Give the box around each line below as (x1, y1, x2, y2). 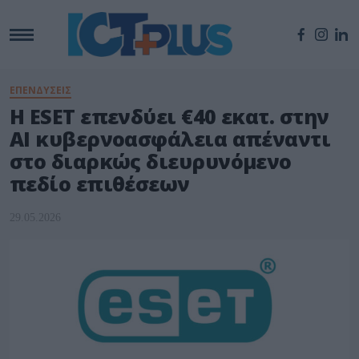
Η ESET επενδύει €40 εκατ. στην (10, 103, 329, 131)
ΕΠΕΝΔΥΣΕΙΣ (10, 83, 71, 98)
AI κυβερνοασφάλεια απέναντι (10, 125, 331, 153)
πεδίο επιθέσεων (10, 170, 190, 198)
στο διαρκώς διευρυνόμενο (10, 147, 292, 175)
